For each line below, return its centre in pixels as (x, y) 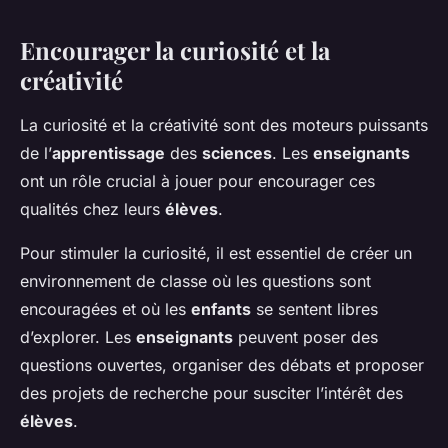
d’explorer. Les (78, 337)
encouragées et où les (105, 309)
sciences (237, 153)
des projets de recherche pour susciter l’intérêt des (211, 393)
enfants (221, 309)
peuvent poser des (305, 337)
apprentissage (108, 153)
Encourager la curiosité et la (175, 50)
